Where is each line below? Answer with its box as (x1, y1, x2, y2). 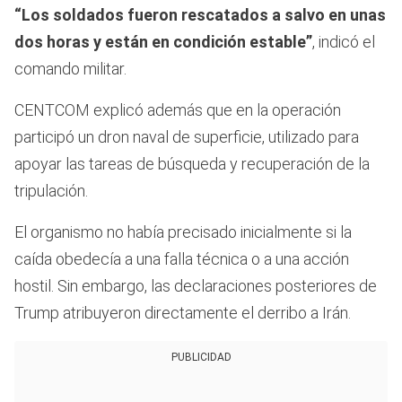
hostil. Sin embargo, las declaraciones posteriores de (14, 275, 377, 295)
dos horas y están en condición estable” (14, 31, 312, 51)
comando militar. (14, 58, 127, 78)
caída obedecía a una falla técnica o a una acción (14, 249, 349, 268)
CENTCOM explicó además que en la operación (14, 100, 341, 119)
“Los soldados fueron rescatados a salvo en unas (14, 4, 386, 24)
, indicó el (312, 31, 375, 51)
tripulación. (14, 180, 88, 200)
